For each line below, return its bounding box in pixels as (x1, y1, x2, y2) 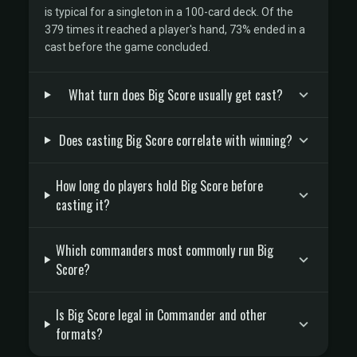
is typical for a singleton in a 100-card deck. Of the (45, 6, 293, 18)
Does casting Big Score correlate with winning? (58, 131, 292, 150)
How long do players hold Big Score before (55, 176, 263, 195)
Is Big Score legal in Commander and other (56, 305, 268, 324)
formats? (56, 324, 104, 343)
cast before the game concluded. (45, 41, 210, 53)
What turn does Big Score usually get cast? (68, 85, 283, 104)
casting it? (55, 195, 110, 214)
